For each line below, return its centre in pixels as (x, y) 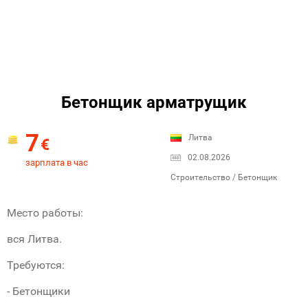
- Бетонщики (38, 291)
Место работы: (45, 213)
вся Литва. (34, 239)
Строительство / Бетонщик (224, 177)
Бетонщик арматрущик (154, 102)
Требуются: (36, 265)
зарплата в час (57, 163)
